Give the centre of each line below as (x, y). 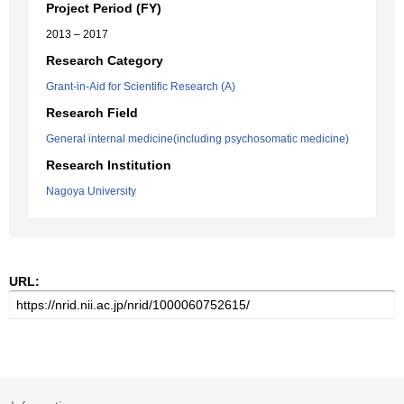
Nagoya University (91, 191)
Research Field (92, 113)
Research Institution (109, 165)
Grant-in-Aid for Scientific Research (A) (141, 87)
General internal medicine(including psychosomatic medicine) (197, 139)
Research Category (105, 60)
